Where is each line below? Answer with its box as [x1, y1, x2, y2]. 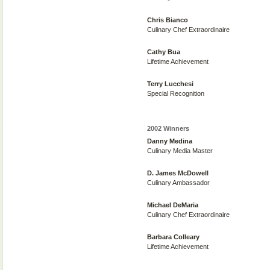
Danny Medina [147, 137, 192, 145]
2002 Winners [147, 125, 189, 132]
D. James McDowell [147, 169, 209, 177]
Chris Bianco [147, 16, 188, 24]
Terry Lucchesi [147, 80, 193, 87]
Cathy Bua [147, 48, 180, 55]
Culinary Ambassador [147, 179, 210, 186]
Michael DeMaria [147, 201, 198, 209]
